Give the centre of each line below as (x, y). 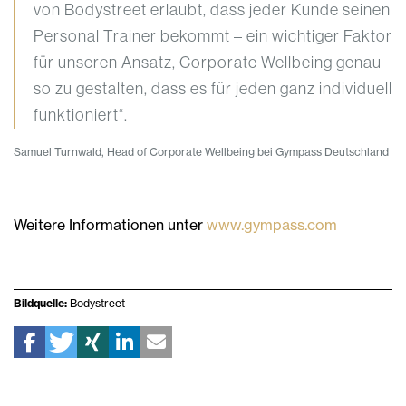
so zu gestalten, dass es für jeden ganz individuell (213, 89)
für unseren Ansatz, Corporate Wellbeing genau (208, 63)
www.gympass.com (272, 225)
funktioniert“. (81, 116)
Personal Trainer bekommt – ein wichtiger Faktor (213, 37)
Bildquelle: (40, 304)
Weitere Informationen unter (110, 225)
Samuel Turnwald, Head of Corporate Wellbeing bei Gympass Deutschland (201, 152)
